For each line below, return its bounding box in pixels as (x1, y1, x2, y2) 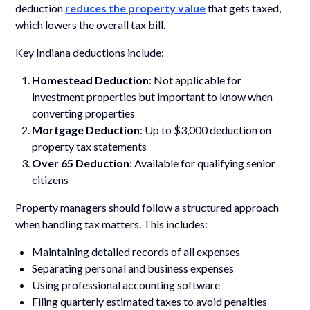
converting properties (32, 106, 136, 120)
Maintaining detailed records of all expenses (32, 244, 241, 258)
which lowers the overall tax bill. (15, 17, 166, 31)
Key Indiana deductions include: (15, 45, 165, 59)
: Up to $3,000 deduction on (140, 122, 272, 136)
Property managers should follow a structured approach (15, 200, 280, 214)
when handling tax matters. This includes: (15, 217, 208, 230)
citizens (32, 172, 69, 186)
